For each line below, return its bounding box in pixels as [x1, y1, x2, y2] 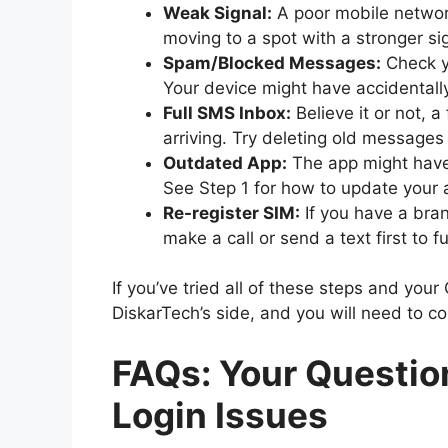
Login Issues [112, 393, 328, 436]
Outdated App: [163, 152, 287, 173]
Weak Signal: [163, 2, 272, 23]
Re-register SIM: [163, 202, 300, 223]
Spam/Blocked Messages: [163, 52, 381, 73]
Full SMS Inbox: [163, 102, 291, 123]
